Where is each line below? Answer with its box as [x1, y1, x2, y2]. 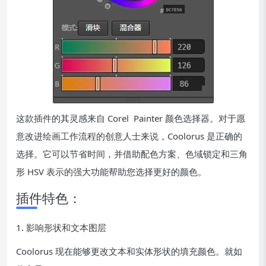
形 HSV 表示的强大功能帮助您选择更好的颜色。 [16, 166, 207, 178]
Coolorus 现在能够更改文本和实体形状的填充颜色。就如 [16, 245, 242, 258]
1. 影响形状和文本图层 [16, 221, 106, 234]
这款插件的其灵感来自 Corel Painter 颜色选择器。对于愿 [16, 112, 245, 125]
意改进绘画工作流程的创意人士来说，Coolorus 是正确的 [16, 130, 242, 142]
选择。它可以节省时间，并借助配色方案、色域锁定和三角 [16, 148, 248, 160]
